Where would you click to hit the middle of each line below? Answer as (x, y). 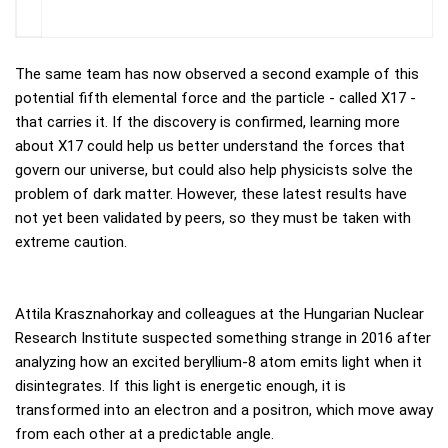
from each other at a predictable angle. (144, 434)
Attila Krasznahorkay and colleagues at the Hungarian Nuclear (219, 314)
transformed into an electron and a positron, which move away (224, 410)
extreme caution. (71, 242)
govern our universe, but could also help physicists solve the (214, 170)
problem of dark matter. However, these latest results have (211, 194)
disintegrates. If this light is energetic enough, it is (180, 386)
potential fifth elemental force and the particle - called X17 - (215, 98)
